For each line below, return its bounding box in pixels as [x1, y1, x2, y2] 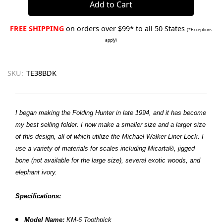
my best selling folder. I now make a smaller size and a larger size [15, 120, 206, 128]
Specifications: [15, 192, 61, 200]
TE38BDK [26, 68, 56, 78]
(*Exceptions [187, 26, 212, 33]
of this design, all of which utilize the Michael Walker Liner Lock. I [15, 132, 204, 140]
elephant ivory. [15, 168, 59, 176]
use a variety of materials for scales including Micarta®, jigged [15, 144, 195, 152]
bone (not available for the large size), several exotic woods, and [15, 156, 200, 164]
